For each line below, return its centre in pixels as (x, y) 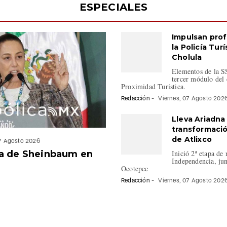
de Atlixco (192, 140)
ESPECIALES (113, 7)
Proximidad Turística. (154, 87)
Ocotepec (135, 169)
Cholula (187, 58)
